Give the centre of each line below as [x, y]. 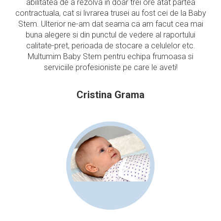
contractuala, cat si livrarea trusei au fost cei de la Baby [110, 13]
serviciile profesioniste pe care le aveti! [110, 67]
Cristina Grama [110, 95]
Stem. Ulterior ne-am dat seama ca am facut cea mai [110, 24]
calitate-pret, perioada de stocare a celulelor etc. [110, 46]
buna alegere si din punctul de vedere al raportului [110, 35]
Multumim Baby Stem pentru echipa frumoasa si [110, 56]
